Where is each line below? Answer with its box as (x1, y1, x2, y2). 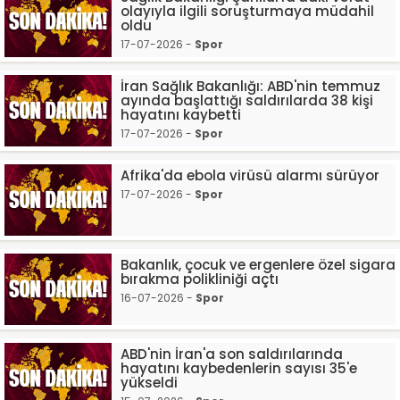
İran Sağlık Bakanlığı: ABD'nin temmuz (121, 77, 380, 96)
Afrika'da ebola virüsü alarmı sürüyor (121, 166, 379, 185)
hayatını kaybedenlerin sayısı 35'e (121, 359, 357, 378)
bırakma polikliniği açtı (121, 270, 279, 288)
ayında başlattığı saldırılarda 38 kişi (121, 91, 373, 110)
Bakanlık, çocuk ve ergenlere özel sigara (121, 255, 396, 274)
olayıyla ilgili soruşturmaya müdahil (121, 2, 374, 21)
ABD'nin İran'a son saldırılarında (121, 345, 343, 363)
